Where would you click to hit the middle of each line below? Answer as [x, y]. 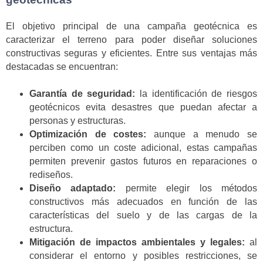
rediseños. [51, 175]
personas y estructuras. [77, 121]
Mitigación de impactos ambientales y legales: [137, 242]
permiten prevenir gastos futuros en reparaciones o [143, 161]
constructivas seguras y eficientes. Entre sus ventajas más [131, 53]
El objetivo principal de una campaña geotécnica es [131, 26]
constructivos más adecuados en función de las [143, 202]
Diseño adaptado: [73, 188]
